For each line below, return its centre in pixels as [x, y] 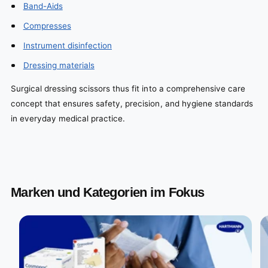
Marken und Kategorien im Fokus [108, 193]
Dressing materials [59, 66]
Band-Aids [43, 6]
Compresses [47, 26]
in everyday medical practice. [68, 118]
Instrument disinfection [67, 46]
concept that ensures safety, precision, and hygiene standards [132, 103]
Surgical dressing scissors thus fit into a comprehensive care [128, 88]
